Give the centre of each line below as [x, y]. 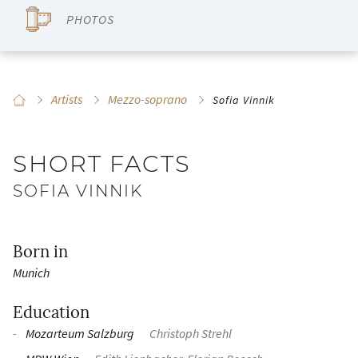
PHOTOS [90, 19]
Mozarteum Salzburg [81, 333]
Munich [31, 272]
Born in [40, 252]
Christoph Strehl [191, 333]
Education [51, 312]
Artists [67, 99]
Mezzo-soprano [147, 99]
